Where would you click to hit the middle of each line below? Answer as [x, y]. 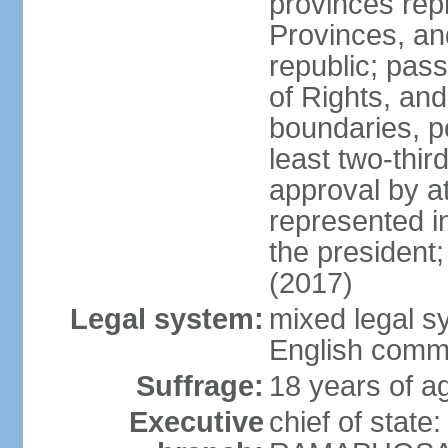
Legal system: [166, 319]
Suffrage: [199, 386]
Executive [196, 422]
